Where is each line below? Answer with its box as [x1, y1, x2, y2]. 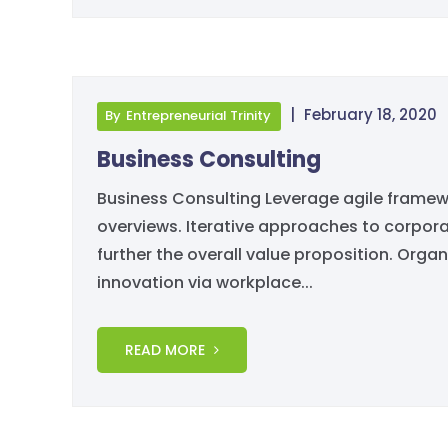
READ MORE [125, 339, 209, 360]
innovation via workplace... [97, 270, 313, 294]
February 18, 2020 [300, 103, 437, 125]
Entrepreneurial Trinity [126, 105, 271, 125]
